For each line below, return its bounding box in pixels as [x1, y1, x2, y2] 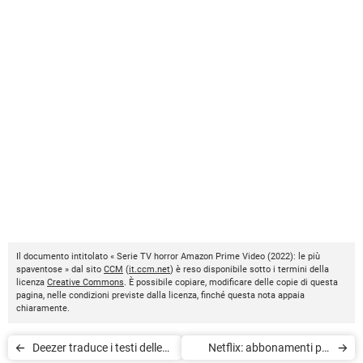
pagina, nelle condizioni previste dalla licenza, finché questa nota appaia [16, 289, 305, 301]
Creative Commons [47, 276, 124, 288]
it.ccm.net [129, 263, 170, 275]
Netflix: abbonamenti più [208, 340, 331, 354]
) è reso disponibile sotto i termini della [170, 263, 329, 275]
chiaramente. [16, 302, 70, 314]
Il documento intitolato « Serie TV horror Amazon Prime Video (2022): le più [16, 250, 320, 262]
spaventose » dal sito [16, 263, 104, 275]
